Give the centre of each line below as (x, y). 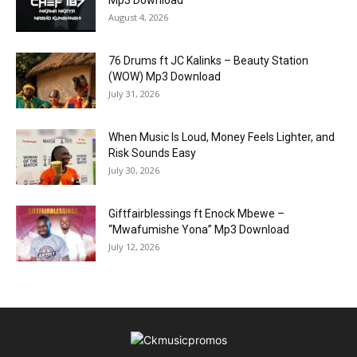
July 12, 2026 (134, 246)
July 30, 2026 (134, 170)
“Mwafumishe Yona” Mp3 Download (199, 229)
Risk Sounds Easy (152, 153)
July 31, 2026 (134, 93)
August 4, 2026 (138, 17)
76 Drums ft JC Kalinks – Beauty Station (208, 60)
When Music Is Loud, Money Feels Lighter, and (222, 137)
